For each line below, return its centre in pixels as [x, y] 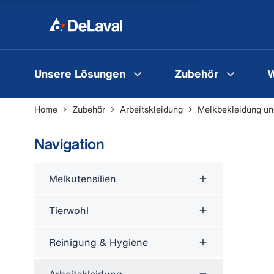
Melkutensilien [83, 179]
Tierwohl [69, 210]
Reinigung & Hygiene [98, 242]
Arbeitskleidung [151, 109]
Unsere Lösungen [80, 73]
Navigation [69, 144]
